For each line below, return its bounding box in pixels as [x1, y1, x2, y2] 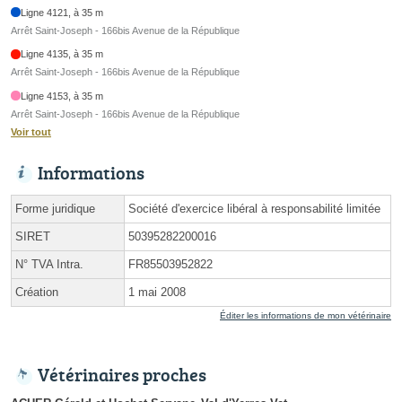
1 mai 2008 [128, 284, 186, 299]
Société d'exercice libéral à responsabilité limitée [128, 201, 380, 215]
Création [15, 284, 58, 299]
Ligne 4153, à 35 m [21, 90, 104, 101]
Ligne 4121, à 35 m [21, 6, 104, 18]
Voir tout [11, 126, 51, 137]
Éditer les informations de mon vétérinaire [220, 310, 391, 320]
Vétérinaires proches [38, 361, 206, 387]
